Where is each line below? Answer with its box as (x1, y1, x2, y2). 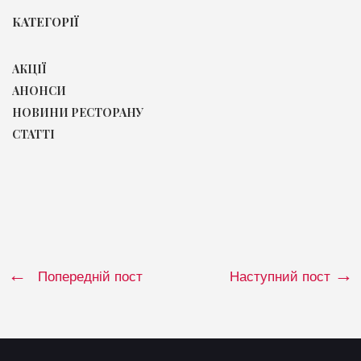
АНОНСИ (12, 83, 66, 99)
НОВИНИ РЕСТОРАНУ (12, 105, 143, 121)
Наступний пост (230, 269, 334, 285)
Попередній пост (38, 269, 143, 285)
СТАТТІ (12, 127, 55, 143)
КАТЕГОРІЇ (12, 13, 79, 30)
